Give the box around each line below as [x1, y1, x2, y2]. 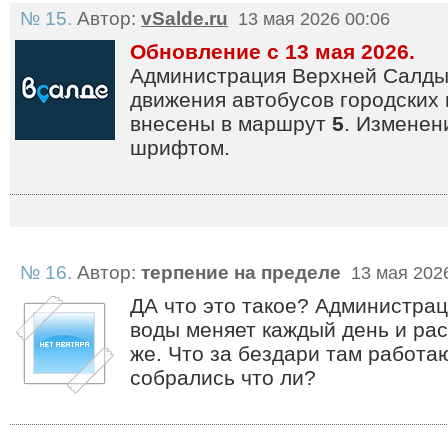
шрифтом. [130, 136, 230, 159]
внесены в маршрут [130, 112, 332, 135]
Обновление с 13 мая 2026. [130, 40, 415, 63]
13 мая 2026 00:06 [233, 9, 390, 29]
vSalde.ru [141, 8, 228, 29]
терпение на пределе [141, 262, 341, 283]
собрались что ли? [130, 366, 316, 389]
